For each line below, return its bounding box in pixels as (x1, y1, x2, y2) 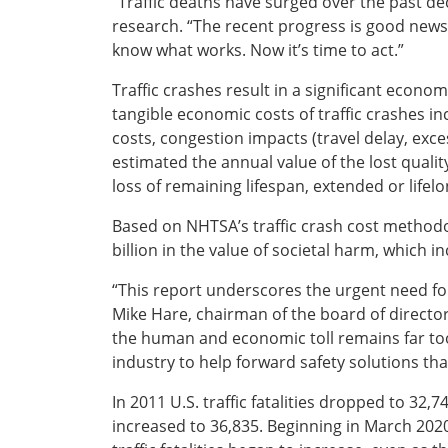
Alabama (40, 110, 98, 131)
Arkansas (40, 134, 105, 155)
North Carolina (40, 278, 143, 299)
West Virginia (40, 374, 132, 395)
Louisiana (40, 230, 104, 251)
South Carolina (40, 302, 142, 323)
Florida (40, 158, 88, 179)
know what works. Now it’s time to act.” (112, 38, 404, 61)
